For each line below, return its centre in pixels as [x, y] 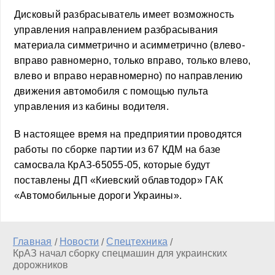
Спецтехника [137, 241]
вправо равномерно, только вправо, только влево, [133, 60]
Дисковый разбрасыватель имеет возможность [124, 14]
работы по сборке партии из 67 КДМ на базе [118, 149]
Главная [33, 241]
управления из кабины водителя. [91, 106]
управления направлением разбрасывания [116, 29]
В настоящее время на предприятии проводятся [128, 134]
